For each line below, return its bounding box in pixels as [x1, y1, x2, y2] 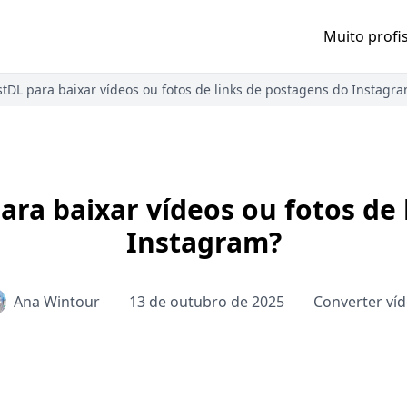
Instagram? [125, 223, 282, 261]
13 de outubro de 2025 [128, 292, 284, 313]
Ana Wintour [13, 292, 100, 313]
